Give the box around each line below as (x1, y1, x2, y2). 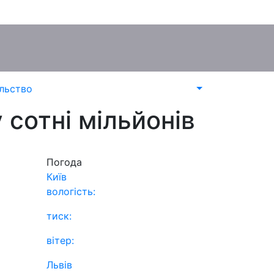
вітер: (46, 234, 74, 246)
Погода (46, 156, 82, 168)
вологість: (46, 185, 95, 198)
